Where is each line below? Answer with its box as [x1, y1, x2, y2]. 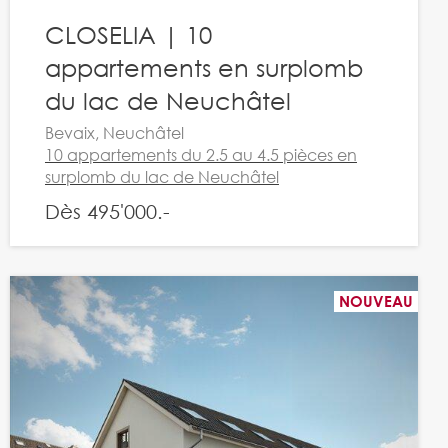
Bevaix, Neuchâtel [44, 122, 184, 143]
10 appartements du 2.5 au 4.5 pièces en [44, 144, 357, 165]
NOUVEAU [338, 292, 413, 310]
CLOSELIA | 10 [44, 19, 212, 49]
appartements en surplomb [44, 52, 363, 82]
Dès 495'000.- [44, 200, 170, 223]
